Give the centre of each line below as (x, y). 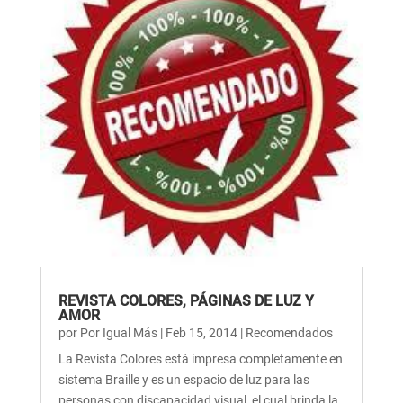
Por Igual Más (118, 332)
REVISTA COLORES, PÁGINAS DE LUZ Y (186, 300)
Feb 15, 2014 (201, 332)
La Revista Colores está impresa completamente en (200, 358)
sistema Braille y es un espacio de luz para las (184, 379)
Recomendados (289, 332)
